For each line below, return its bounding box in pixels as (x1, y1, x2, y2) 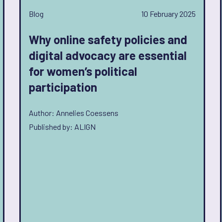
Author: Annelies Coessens (29, 108, 118, 117)
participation (29, 80, 97, 94)
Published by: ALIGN (29, 122, 96, 131)
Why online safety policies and (29, 32, 187, 47)
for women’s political (29, 64, 137, 78)
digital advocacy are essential (29, 48, 187, 62)
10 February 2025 (141, 9, 196, 18)
